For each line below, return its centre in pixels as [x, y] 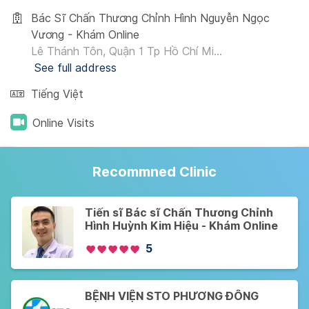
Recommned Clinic [154, 172]
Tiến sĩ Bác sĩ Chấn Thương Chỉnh [179, 213]
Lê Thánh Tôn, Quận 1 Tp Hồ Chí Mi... [127, 51]
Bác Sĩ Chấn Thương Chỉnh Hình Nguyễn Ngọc [150, 18]
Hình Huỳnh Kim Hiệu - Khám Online [181, 226]
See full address [76, 68]
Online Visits [63, 123]
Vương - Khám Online [85, 35]
